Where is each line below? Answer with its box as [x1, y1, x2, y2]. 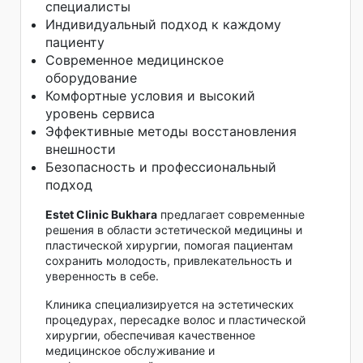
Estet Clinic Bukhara [45, 207, 157, 221]
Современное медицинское [45, 51, 224, 68]
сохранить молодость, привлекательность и [45, 253, 292, 267]
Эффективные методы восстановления [45, 122, 297, 139]
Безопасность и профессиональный [45, 158, 276, 175]
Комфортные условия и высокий [45, 87, 255, 104]
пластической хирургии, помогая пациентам [45, 237, 293, 252]
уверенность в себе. [45, 268, 159, 283]
